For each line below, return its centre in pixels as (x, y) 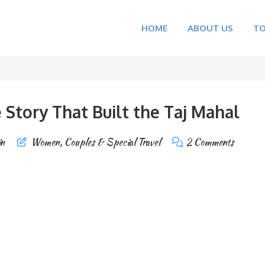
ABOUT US (210, 28)
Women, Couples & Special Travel (95, 142)
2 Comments (210, 142)
